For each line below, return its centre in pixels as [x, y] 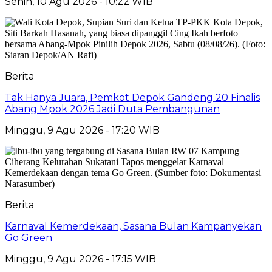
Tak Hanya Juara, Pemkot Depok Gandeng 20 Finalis [132, 97]
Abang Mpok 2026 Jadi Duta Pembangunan [112, 109]
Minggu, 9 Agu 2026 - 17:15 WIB [80, 259]
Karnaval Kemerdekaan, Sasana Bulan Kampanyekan [133, 226]
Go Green [29, 237]
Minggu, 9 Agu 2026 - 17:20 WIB [82, 130]
